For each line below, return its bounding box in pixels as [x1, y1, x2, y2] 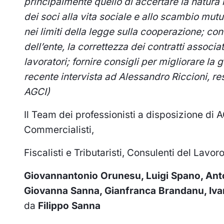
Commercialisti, [24, 124, 94, 136]
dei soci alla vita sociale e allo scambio [24, 11, 198, 23]
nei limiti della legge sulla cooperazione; [24, 26, 204, 38]
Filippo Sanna [35, 200, 100, 212]
